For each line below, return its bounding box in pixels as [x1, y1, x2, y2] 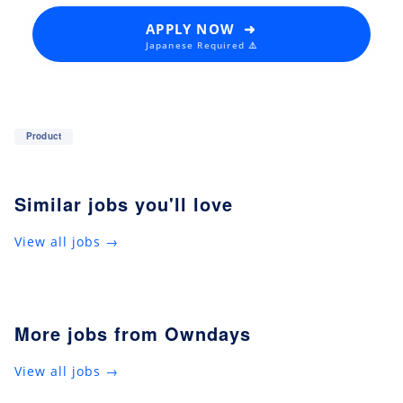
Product [25, 130, 62, 143]
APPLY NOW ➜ [146, 19, 257, 38]
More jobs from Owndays [14, 319, 251, 346]
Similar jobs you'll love [14, 190, 233, 217]
